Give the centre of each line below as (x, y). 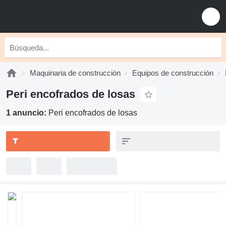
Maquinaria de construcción (75, 73)
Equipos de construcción (173, 73)
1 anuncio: (27, 113)
